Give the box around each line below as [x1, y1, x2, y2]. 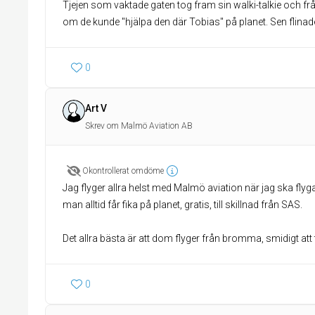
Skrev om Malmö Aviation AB [85, 121, 193, 131]
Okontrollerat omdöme [82, 166, 164, 176]
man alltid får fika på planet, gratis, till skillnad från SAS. [63, 199, 302, 210]
